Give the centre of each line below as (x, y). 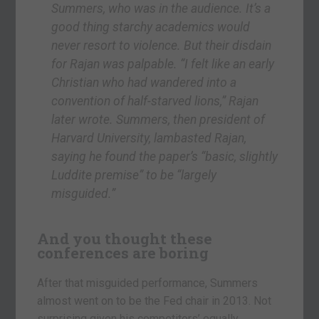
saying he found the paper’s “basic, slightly (165, 157)
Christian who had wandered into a (144, 83)
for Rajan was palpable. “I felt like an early (163, 64)
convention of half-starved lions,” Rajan (155, 101)
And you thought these (125, 239)
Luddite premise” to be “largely (134, 176)
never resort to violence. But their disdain (162, 46)
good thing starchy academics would (151, 27)
